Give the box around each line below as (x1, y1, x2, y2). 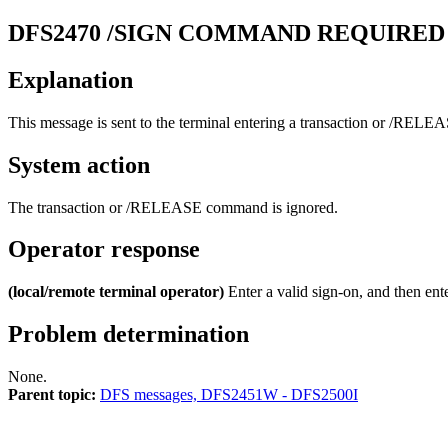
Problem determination (8, 321, 249, 348)
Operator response (8, 236, 200, 263)
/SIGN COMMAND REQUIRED (107, 19, 445, 46)
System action (8, 151, 150, 178)
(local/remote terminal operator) (8, 283, 228, 301)
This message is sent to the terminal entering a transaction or (8, 113, 389, 131)
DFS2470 (8, 19, 101, 46)
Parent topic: (8, 386, 96, 404)
